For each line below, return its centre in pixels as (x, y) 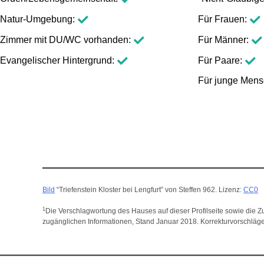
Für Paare (219, 60)
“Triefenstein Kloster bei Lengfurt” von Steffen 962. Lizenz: (149, 190)
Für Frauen (221, 19)
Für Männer (222, 39)
